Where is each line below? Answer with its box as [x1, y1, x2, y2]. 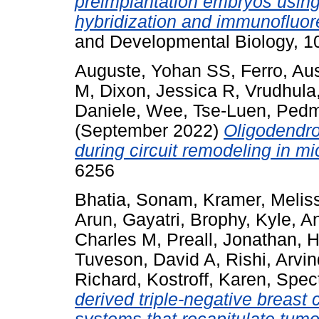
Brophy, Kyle [190, 209, 291, 229]
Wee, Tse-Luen [146, 101, 266, 120]
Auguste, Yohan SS [75, 61, 231, 80]
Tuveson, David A [75, 249, 216, 269]
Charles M [75, 229, 157, 249]
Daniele [75, 101, 136, 120]
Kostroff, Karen [147, 269, 266, 289]
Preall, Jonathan [167, 229, 297, 249]
